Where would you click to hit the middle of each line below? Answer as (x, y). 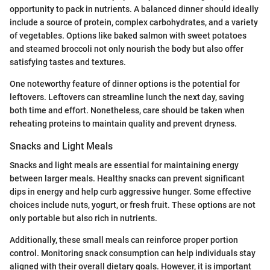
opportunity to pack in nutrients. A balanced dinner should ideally (134, 9)
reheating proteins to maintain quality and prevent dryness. (123, 124)
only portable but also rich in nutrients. (83, 218)
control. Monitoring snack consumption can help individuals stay (133, 253)
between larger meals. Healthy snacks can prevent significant (127, 179)
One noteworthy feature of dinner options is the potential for (125, 84)
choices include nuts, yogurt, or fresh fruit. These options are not (133, 205)
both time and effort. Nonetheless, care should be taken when (127, 111)
